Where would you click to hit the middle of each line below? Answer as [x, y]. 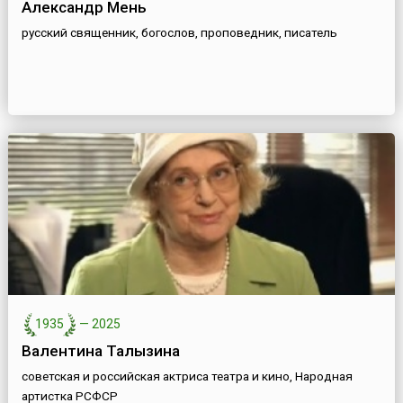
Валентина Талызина [100, 351]
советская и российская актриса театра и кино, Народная [187, 376]
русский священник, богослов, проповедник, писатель [179, 33]
